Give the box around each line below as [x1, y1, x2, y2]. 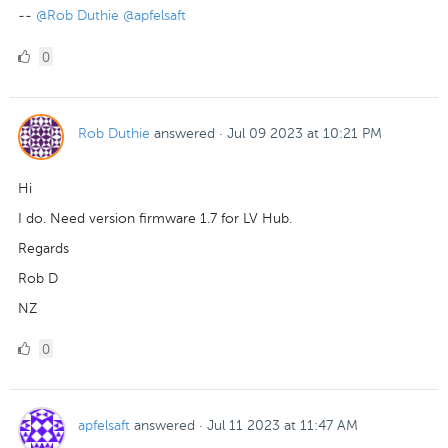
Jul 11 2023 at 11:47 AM [207, 417, 358, 435]
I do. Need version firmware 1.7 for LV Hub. [18, 209, 292, 227]
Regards [18, 239, 69, 257]
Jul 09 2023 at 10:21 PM [227, 124, 382, 142]
